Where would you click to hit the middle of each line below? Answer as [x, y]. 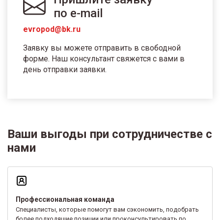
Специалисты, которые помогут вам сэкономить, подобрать [107, 209]
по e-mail [78, 13]
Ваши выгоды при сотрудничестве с [110, 134]
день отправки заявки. [65, 69]
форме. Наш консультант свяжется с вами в [104, 58]
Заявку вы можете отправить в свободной [102, 48]
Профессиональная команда [65, 199]
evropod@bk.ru [52, 29]
